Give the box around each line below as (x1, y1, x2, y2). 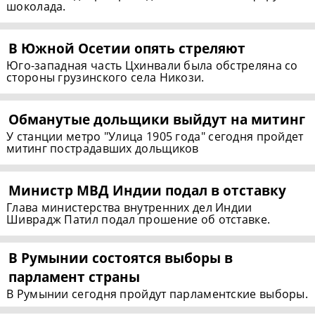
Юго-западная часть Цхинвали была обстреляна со (6, 57, 298, 73)
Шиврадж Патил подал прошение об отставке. (6, 211, 271, 227)
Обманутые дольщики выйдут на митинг (8, 109, 306, 129)
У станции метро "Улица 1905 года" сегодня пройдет (6, 128, 304, 144)
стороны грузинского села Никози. (6, 69, 205, 85)
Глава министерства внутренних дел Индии (6, 199, 252, 215)
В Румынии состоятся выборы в (8, 247, 233, 267)
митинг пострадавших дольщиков (6, 140, 199, 156)
